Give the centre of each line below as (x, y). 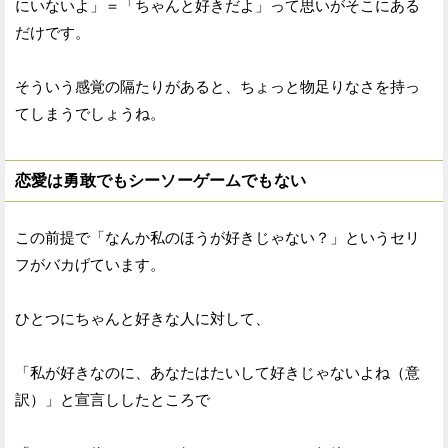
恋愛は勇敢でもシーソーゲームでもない (160, 180)
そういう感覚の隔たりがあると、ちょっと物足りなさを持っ (217, 86)
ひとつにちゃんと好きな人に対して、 (142, 318)
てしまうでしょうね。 (90, 113)
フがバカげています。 (90, 264)
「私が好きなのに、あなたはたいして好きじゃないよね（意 (217, 372)
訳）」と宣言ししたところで (112, 399)
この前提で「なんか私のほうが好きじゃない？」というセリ (217, 237)
